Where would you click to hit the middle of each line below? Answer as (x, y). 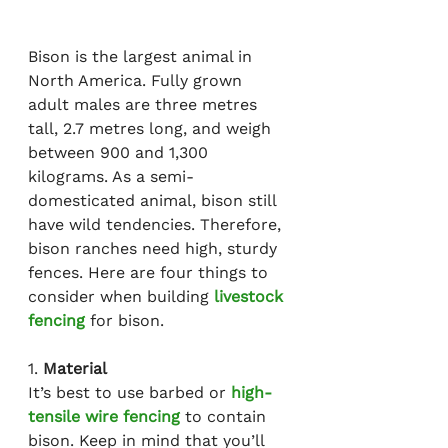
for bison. (124, 321)
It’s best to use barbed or (129, 393)
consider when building (121, 297)
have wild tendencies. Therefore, (157, 225)
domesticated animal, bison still (154, 201)
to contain (225, 417)
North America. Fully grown (137, 81)
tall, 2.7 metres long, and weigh (152, 129)
